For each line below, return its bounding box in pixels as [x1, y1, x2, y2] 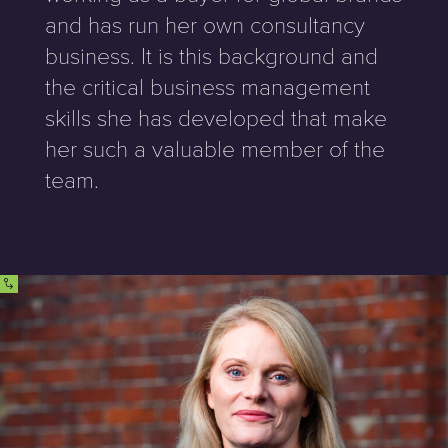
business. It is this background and [44, 38, 378, 70]
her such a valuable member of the [44, 131, 385, 163]
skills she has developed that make [44, 100, 387, 132]
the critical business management [44, 69, 370, 101]
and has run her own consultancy [44, 7, 365, 39]
